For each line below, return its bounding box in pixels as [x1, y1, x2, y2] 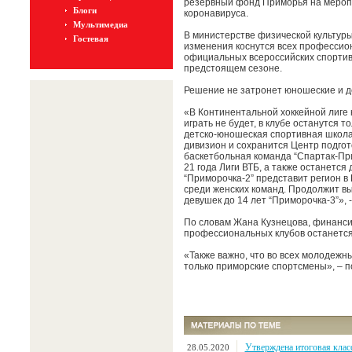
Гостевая [72, 34, 108, 43]
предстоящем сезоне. [183, 63, 282, 74]
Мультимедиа [72, 20, 128, 29]
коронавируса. [183, 8, 248, 19]
